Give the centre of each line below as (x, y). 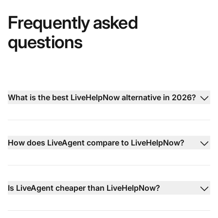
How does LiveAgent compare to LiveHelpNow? (96, 143)
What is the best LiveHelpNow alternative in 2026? (102, 98)
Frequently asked (73, 23)
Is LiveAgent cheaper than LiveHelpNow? (84, 188)
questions (45, 42)
